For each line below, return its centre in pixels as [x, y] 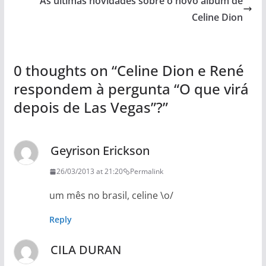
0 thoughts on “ [65, 70]
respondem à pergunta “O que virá [131, 89]
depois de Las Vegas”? [88, 107]
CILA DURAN [85, 250]
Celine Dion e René [180, 70]
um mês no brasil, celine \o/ [111, 195]
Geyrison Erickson [100, 151]
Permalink [146, 171]
